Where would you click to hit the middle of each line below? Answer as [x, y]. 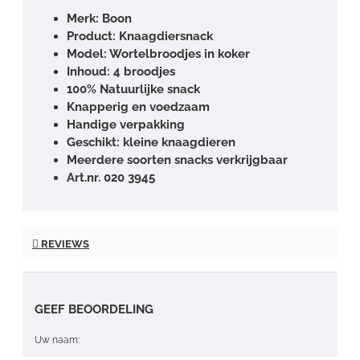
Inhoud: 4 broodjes [121, 71]
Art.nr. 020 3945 [111, 177]
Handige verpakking [126, 124]
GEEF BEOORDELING [94, 309]
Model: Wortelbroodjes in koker [158, 53]
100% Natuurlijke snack [133, 89]
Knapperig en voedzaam [138, 106]
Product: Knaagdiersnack [140, 36]
